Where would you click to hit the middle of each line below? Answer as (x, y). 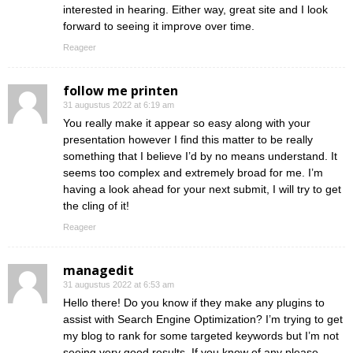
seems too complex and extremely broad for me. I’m (193, 173)
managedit (98, 271)
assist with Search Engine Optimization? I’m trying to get (203, 320)
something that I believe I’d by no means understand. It (200, 156)
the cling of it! (96, 206)
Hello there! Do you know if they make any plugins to (194, 303)
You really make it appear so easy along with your (187, 123)
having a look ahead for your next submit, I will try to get (202, 190)
